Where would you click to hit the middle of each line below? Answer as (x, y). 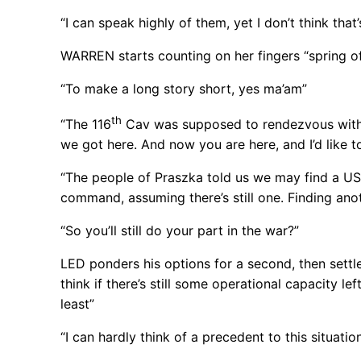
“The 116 (86, 124)
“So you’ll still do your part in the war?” (180, 231)
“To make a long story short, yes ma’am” (184, 88)
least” (78, 304)
